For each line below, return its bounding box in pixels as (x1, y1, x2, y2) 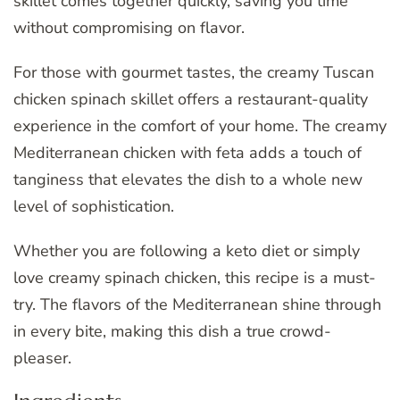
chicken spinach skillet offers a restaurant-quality (13, 88, 368, 111)
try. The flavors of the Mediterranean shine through (13, 294, 381, 316)
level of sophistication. (13, 196, 174, 218)
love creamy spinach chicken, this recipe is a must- (13, 267, 376, 289)
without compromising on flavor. (13, 17, 245, 39)
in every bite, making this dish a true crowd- (13, 321, 331, 343)
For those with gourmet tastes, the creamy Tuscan (13, 62, 374, 84)
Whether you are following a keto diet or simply (13, 240, 360, 262)
